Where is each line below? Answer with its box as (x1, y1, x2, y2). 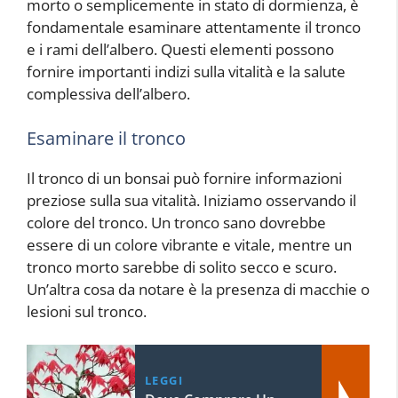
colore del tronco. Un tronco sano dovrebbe (27, 211, 326, 233)
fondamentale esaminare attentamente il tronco (27, 17, 361, 38)
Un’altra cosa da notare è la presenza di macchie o (27, 278, 370, 299)
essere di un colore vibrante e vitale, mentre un (27, 234, 352, 255)
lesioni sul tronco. (27, 300, 147, 322)
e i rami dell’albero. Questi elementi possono (27, 39, 334, 60)
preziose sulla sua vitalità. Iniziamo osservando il (27, 189, 356, 211)
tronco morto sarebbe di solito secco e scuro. (27, 256, 337, 277)
